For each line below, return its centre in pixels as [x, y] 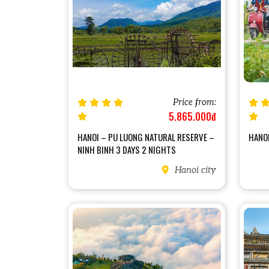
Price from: [195, 102]
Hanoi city [194, 170]
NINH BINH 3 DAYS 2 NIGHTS [127, 149]
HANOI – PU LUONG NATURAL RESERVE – [146, 137]
